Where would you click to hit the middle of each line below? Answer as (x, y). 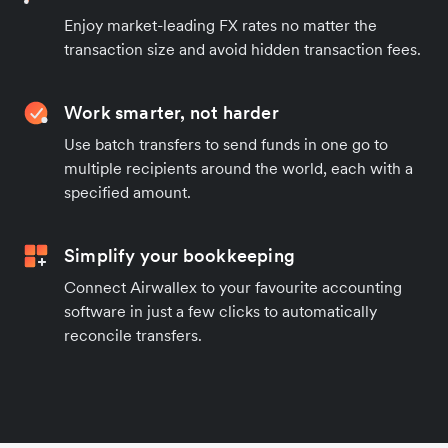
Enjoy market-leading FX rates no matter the (220, 25)
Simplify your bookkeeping (179, 256)
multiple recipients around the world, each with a (238, 168)
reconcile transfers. (133, 335)
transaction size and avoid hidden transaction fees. (242, 49)
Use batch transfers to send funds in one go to (226, 144)
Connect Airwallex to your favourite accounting (233, 287)
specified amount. (127, 192)
